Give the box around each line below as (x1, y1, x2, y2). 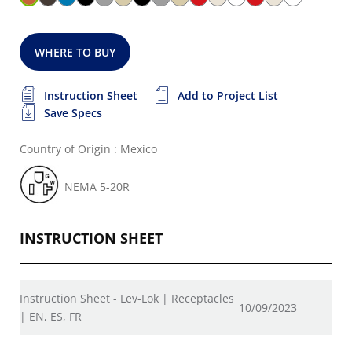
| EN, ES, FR (20, 309, 82, 324)
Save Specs (44, 105, 102, 120)
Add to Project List (178, 88, 278, 103)
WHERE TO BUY (35, 45, 116, 60)
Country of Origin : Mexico (20, 141, 157, 156)
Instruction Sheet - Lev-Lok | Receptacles (20, 291, 234, 306)
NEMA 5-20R (64, 179, 130, 194)
